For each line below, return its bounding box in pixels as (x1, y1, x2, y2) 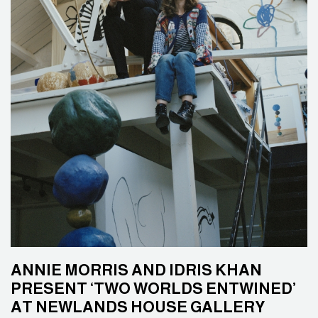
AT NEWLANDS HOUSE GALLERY (11, 298, 265, 316)
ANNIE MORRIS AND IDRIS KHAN (11, 261, 262, 279)
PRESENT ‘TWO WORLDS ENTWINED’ (11, 280, 296, 297)
